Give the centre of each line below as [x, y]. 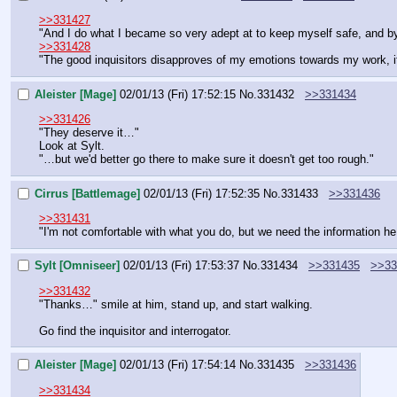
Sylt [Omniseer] [77, 266]
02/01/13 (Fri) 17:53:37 [181, 266]
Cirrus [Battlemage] [87, 193]
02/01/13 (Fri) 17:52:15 [178, 94]
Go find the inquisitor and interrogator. [135, 331]
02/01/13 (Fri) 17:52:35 [202, 193]
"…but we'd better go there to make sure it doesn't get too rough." [206, 159]
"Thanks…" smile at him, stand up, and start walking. [176, 304]
